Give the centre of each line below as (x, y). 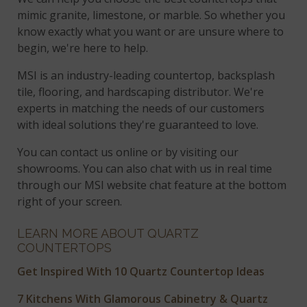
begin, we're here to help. (83, 48)
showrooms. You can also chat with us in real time (145, 168)
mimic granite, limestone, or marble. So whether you (151, 15)
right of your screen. (70, 201)
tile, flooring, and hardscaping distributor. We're (141, 91)
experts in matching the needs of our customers (141, 108)
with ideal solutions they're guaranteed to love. (138, 124)
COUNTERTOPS (65, 247)
